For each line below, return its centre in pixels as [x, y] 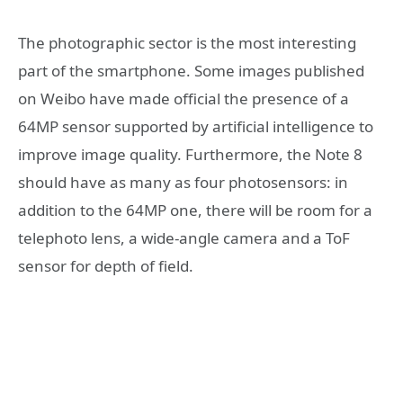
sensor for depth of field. [106, 265]
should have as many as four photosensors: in [183, 182]
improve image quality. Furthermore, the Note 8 [190, 154]
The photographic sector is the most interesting [187, 42]
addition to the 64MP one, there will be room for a [195, 210]
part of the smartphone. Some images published [191, 70]
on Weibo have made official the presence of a [184, 98]
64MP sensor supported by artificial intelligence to [196, 126]
